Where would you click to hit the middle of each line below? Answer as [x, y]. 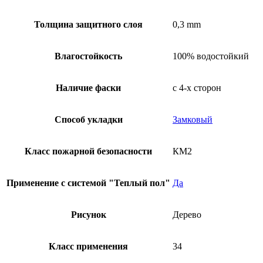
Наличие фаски [88, 87]
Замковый [193, 119]
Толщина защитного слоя [88, 24]
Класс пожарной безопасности [88, 151]
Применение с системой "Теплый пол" [88, 183]
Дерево [187, 214]
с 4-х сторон [197, 87]
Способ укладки [88, 119]
